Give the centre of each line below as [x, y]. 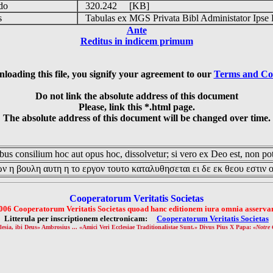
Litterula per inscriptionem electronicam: [80, 218]
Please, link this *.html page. [136, 107]
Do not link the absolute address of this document [136, 96]
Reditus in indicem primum [136, 41]
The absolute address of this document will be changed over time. [136, 118]
